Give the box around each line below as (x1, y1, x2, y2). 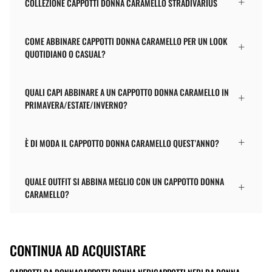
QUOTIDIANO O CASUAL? (25, 47, 106, 60)
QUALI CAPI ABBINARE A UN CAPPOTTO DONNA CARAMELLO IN (25, 85, 229, 98)
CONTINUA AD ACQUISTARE (10, 240, 146, 260)
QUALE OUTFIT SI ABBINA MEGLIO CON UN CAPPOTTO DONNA (25, 174, 224, 188)
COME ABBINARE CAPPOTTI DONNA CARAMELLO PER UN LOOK (25, 34, 227, 47)
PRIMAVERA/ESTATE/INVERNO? (25, 98, 127, 111)
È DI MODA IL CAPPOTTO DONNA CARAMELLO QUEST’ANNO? (25, 136, 219, 149)
